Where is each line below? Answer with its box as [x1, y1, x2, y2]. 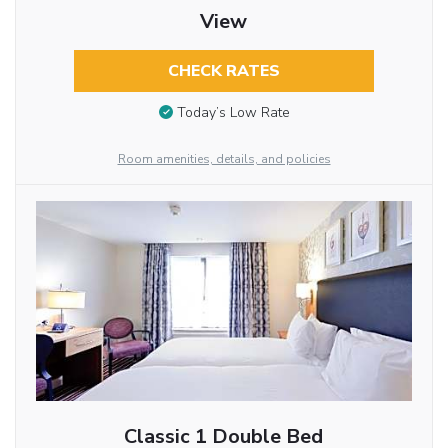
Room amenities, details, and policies [117, 151, 331, 168]
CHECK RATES [167, 60, 280, 83]
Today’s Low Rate [176, 103, 290, 123]
